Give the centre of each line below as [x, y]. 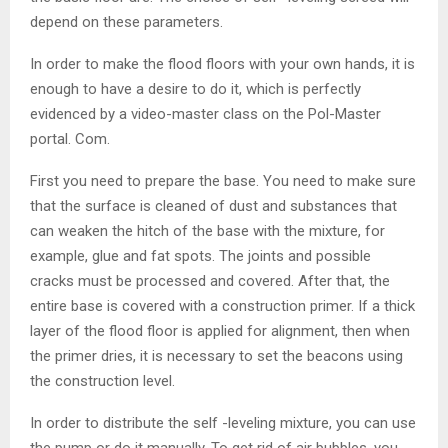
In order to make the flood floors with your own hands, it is [222, 63]
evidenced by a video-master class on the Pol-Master [205, 113]
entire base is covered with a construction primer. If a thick [222, 305]
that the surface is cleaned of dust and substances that [213, 205]
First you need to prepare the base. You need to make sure [223, 180]
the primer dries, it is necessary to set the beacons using [216, 355]
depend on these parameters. [126, 21]
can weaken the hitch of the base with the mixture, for [207, 230]
